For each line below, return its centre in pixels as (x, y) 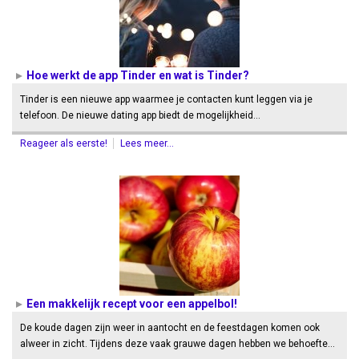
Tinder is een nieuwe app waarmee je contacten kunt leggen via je (166, 99)
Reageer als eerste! (65, 143)
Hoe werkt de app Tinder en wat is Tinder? (138, 75)
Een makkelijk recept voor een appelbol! (132, 304)
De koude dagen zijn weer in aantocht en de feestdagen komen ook (170, 328)
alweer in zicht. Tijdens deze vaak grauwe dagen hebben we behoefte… (177, 344)
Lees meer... (147, 143)
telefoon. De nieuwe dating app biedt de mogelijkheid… (140, 115)
